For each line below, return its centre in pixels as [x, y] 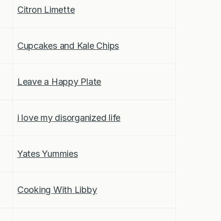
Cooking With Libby [57, 189]
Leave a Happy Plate [59, 81]
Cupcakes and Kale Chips [68, 45]
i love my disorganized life [69, 117]
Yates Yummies [48, 153]
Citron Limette [46, 9]
